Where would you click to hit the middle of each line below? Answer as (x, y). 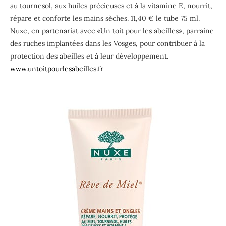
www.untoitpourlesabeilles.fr (57, 68)
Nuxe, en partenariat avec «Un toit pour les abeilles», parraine (112, 31)
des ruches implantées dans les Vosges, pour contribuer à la (107, 43)
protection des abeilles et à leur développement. (89, 56)
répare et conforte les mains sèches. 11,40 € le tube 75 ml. (105, 18)
